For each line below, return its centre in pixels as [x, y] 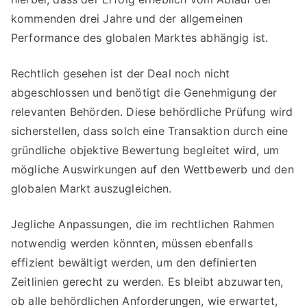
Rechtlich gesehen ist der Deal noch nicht [121, 73]
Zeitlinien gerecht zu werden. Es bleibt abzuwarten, [147, 282]
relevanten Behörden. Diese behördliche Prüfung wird [152, 112]
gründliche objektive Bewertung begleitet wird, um [145, 150]
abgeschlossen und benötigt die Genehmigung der [144, 93]
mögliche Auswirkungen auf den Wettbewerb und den [152, 169]
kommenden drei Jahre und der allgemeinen [127, 19]
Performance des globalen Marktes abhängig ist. [140, 38]
